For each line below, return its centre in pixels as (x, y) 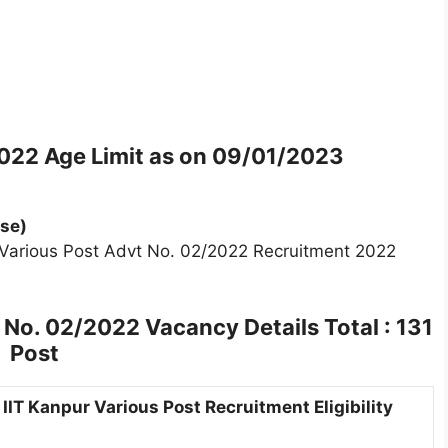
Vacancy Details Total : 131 (286, 327)
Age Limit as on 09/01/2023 (194, 155)
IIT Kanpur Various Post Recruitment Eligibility (198, 407)
